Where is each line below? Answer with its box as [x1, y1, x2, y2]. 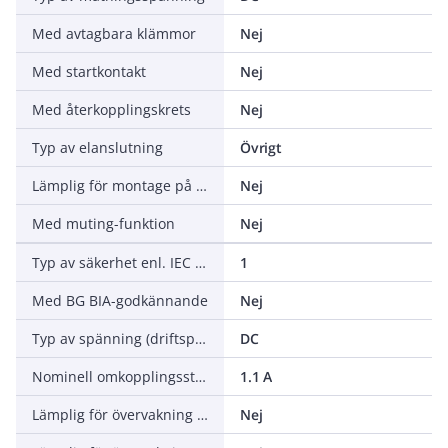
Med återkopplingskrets [32, 100, 191, 119]
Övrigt [240, 138, 282, 157]
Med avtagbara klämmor [32, 24, 196, 43]
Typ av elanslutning [32, 138, 163, 157]
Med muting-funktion [32, 214, 175, 233]
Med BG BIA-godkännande [32, 291, 208, 310]
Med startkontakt [32, 62, 146, 81]
